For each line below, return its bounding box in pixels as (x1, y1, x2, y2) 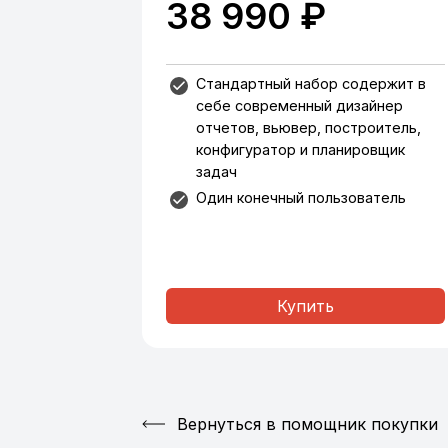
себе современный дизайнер (196, 97, 403, 114)
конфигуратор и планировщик (196, 141, 405, 158)
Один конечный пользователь (196, 189, 406, 206)
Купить (276, 296, 334, 316)
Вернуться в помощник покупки (177, 414, 438, 434)
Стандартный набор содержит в (196, 75, 426, 92)
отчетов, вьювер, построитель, (196, 119, 421, 136)
